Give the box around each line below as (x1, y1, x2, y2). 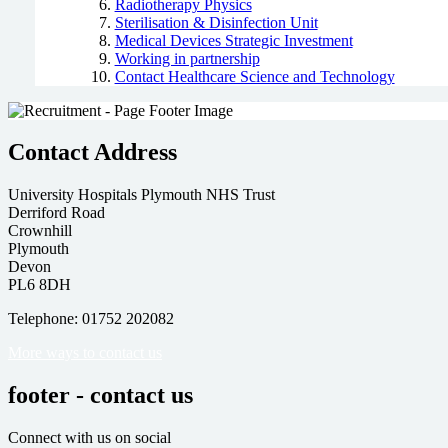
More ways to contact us (8, 344, 162, 362)
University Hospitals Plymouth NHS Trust (8, 186, 275, 204)
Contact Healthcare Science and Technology (114, 67, 395, 85)
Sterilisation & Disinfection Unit (114, 13, 318, 31)
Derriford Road (8, 204, 105, 222)
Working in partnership (114, 49, 260, 67)
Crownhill (8, 222, 72, 240)
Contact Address (8, 139, 177, 166)
